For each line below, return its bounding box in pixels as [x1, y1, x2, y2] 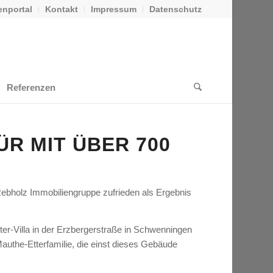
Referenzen [7, 82, 56, 93]
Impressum [90, 4, 136, 14]
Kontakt [44, 4, 78, 14]
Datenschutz [149, 4, 202, 14]
